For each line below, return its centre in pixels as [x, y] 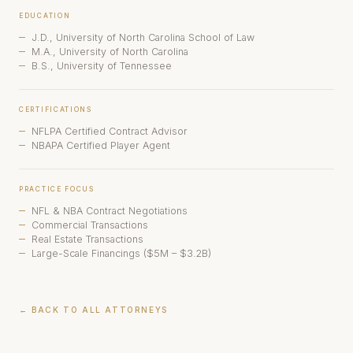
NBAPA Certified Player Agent [101, 145]
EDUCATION [45, 16]
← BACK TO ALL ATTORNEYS [93, 310]
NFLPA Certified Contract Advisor [110, 131]
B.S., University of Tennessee [102, 66]
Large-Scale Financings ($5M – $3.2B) [121, 253]
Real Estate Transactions [87, 239]
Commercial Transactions [90, 225]
